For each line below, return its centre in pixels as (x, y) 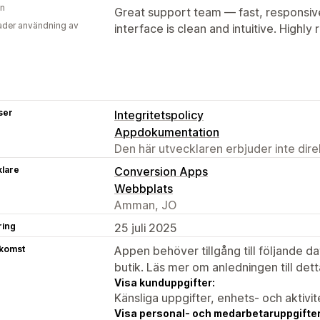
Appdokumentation (167, 132)
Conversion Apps (161, 171)
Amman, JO (145, 205)
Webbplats (144, 188)
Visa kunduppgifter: (165, 282)
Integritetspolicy (159, 115)
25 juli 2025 (146, 227)
